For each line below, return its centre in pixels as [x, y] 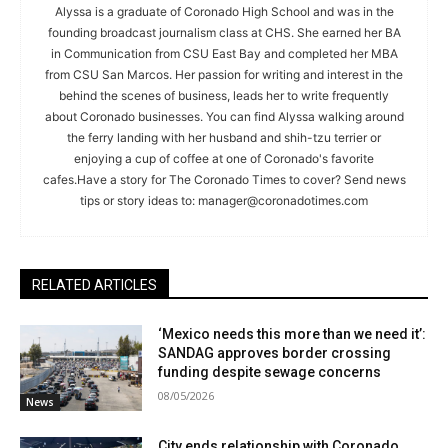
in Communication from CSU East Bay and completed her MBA [224, 54]
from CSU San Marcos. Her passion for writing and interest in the [224, 75]
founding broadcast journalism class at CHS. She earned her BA [224, 33]
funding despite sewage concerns [270, 372]
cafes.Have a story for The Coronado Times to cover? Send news [224, 180]
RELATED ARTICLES [94, 285]
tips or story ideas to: [139, 201]
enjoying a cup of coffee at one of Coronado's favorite [224, 159]
